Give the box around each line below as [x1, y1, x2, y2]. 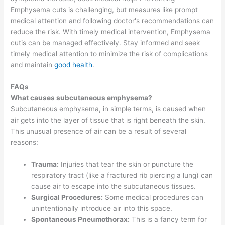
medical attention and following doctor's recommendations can [11, 17, 214, 25]
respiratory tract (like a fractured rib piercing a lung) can [31, 171, 213, 179]
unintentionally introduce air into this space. [31, 204, 173, 212]
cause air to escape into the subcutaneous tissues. [31, 182, 196, 190]
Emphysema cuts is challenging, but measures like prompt [11, 6, 198, 14]
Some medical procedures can [103, 193, 204, 201]
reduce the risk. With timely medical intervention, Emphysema [11, 28, 211, 36]
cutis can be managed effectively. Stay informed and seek [11, 39, 200, 47]
